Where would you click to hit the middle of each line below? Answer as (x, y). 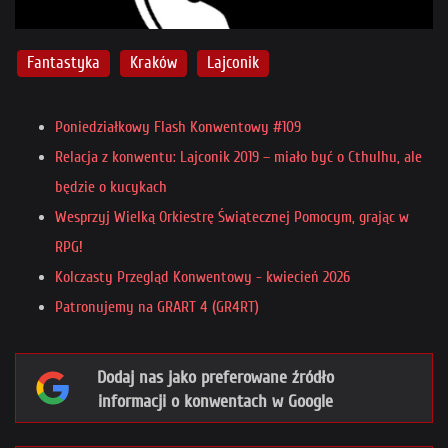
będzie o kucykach (111, 187)
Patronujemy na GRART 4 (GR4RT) (157, 307)
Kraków (154, 63)
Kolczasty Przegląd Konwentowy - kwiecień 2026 (202, 277)
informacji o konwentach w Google (215, 402)
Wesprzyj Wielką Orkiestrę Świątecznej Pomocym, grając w (232, 217)
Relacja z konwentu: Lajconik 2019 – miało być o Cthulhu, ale (238, 157)
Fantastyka (64, 63)
